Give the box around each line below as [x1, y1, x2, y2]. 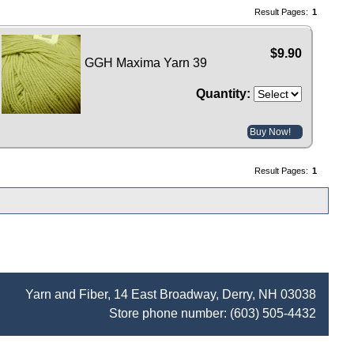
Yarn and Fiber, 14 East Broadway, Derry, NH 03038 [25, 288, 316, 302]
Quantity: [196, 86, 251, 100]
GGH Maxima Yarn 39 [84, 55, 207, 70]
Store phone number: [109, 307, 230, 321]
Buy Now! [250, 126, 292, 137]
